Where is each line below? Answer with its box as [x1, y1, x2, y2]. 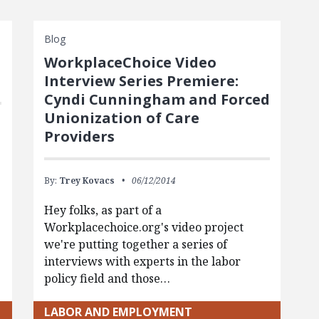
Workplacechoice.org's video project [43, 219, 244, 235]
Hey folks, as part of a [43, 202, 162, 218]
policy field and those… [43, 270, 170, 286]
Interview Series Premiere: [43, 70, 239, 90]
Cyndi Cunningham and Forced [43, 89, 270, 109]
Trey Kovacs [58, 174, 115, 187]
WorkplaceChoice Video [43, 52, 216, 72]
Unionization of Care [43, 108, 199, 127]
